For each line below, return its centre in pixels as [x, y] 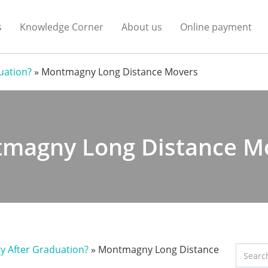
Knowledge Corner [62, 27]
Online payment [216, 27]
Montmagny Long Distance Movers [120, 72]
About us [142, 27]
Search [251, 250]
